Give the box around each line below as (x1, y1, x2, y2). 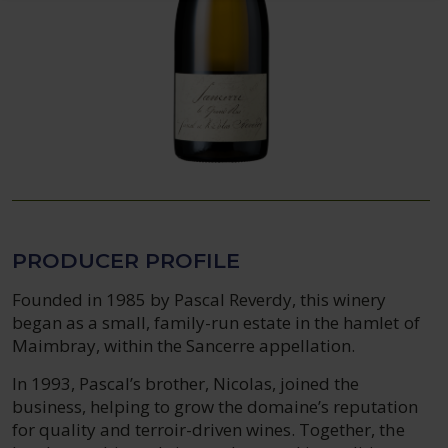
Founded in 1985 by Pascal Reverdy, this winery (12, 288, 387, 311)
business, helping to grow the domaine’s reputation (12, 395, 419, 418)
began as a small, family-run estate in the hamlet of (12, 311, 420, 334)
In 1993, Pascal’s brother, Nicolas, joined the (12, 372, 360, 395)
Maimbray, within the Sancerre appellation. (12, 334, 356, 357)
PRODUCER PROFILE (12, 248, 240, 273)
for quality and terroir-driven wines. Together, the (12, 418, 405, 441)
